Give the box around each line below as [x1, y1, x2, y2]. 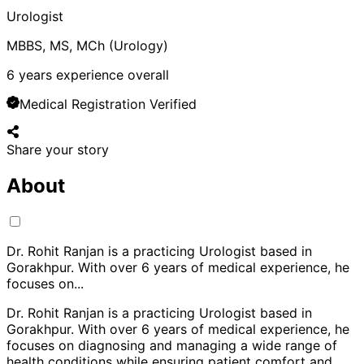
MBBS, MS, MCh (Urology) [6, 37, 168, 54]
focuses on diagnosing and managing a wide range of [6, 336, 337, 353]
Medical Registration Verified [19, 95, 197, 112]
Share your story [6, 141, 109, 158]
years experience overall [15, 66, 169, 83]
